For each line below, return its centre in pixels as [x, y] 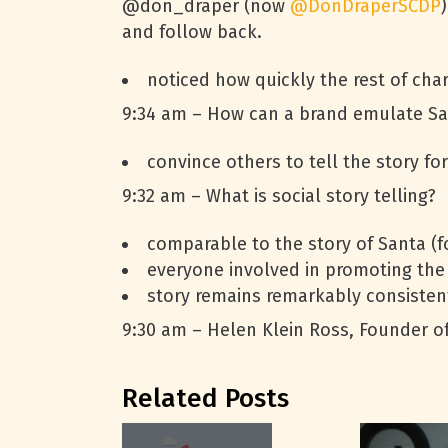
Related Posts [205, 398]
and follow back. [192, 32]
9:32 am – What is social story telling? [279, 196]
